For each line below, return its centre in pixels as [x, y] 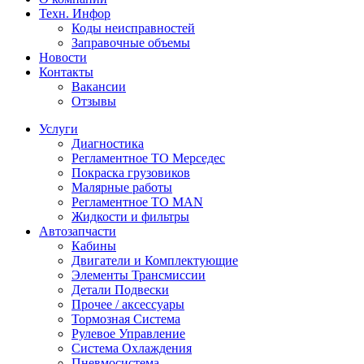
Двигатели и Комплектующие [155, 260]
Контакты [66, 72]
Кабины [94, 246]
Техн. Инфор [75, 13]
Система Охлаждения [132, 348]
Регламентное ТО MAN [137, 202]
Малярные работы [122, 187]
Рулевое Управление [128, 334]
